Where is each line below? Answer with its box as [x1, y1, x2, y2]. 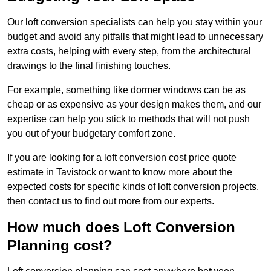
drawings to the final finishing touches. [7, 60, 171, 71]
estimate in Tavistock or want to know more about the [7, 167, 232, 178]
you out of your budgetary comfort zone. [7, 128, 175, 139]
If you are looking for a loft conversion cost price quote [7, 152, 237, 163]
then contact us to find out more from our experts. [7, 196, 214, 207]
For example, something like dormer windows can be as [7, 85, 246, 96]
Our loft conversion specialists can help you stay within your [7, 17, 262, 28]
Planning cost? [7, 237, 113, 254]
